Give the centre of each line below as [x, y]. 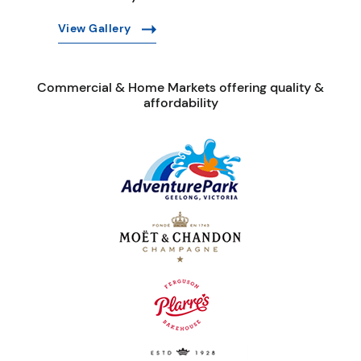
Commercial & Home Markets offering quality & [180, 88]
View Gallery [96, 29]
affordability [180, 103]
